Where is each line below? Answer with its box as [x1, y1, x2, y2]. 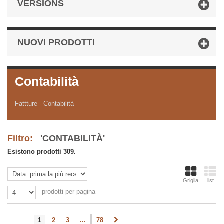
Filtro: [7, 133, 35, 144]
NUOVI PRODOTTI [17, 37, 95, 48]
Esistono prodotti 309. [7, 148, 76, 156]
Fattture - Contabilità [15, 100, 74, 108]
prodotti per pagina [42, 188, 96, 196]
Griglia [183, 177, 198, 184]
